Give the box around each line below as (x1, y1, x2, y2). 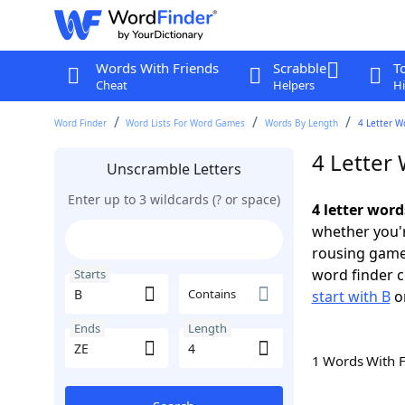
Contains (188, 286, 236, 302)
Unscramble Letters (106, 159, 241, 179)
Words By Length (265, 117, 339, 129)
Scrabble (272, 59, 326, 77)
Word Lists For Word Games (126, 117, 246, 129)
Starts (73, 266, 106, 282)
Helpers (272, 77, 315, 93)
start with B (311, 287, 391, 306)
